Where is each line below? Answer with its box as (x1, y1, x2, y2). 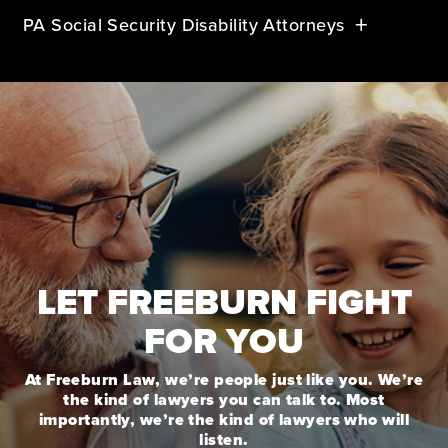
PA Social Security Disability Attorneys (23, 12, 345, 38)
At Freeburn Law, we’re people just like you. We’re (24, 368, 424, 391)
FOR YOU (144, 314, 304, 367)
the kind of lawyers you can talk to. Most (63, 388, 385, 411)
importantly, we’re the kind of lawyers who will (38, 408, 410, 431)
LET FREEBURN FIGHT (36, 275, 412, 328)
